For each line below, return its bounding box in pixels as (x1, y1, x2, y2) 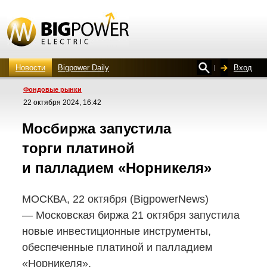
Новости (15, 63, 45, 72)
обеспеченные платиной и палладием (22, 241, 212, 253)
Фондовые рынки (23, 86, 82, 93)
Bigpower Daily (58, 63, 109, 72)
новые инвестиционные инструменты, (22, 225, 211, 237)
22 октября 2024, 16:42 (23, 98, 101, 107)
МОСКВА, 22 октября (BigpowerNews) (22, 193, 209, 205)
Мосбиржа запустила (22, 120, 171, 136)
